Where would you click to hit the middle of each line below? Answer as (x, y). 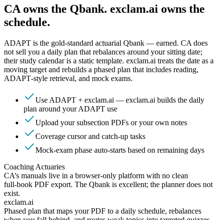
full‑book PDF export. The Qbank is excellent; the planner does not (108, 185)
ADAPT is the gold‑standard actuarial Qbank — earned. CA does (106, 43)
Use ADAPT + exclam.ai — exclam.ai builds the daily (120, 100)
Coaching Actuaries (34, 167)
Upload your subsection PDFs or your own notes (111, 123)
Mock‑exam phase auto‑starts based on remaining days (120, 150)
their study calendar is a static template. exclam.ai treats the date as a (109, 61)
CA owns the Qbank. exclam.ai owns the (104, 9)
